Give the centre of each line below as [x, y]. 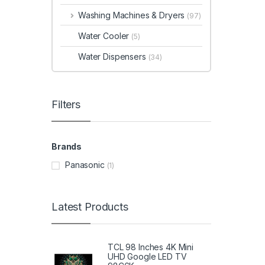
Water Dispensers [113, 57]
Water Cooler [105, 35]
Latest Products [90, 206]
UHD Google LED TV [147, 257]
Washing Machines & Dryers [132, 15]
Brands [67, 146]
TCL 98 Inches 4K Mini [151, 247]
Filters [66, 104]
